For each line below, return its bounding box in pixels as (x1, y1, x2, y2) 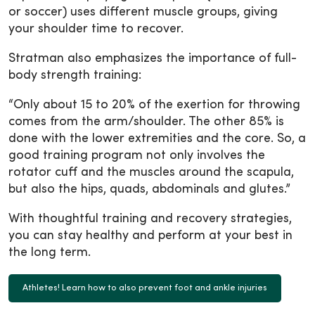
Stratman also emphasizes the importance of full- (8, 52, 297, 65)
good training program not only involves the (8, 149, 265, 162)
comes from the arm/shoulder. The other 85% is (8, 115, 284, 128)
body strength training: (8, 69, 141, 82)
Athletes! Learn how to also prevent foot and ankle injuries (22, 283, 267, 292)
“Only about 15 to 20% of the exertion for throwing (8, 98, 300, 111)
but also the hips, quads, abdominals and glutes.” (8, 183, 290, 195)
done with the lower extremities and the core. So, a (8, 132, 306, 145)
